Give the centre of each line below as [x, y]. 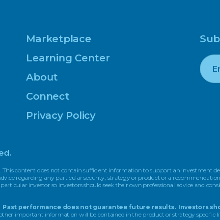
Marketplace [59, 39]
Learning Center [68, 58]
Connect [48, 96]
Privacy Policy [61, 115]
